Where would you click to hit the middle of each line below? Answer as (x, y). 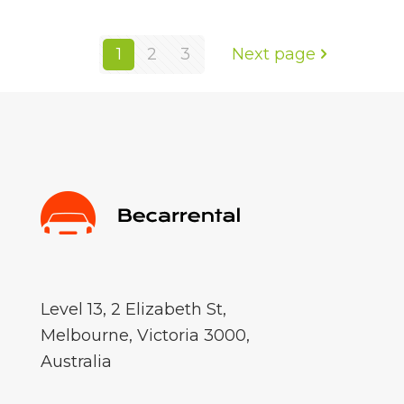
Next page (274, 54)
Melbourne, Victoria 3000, (145, 335)
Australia (76, 361)
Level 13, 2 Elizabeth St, (133, 309)
